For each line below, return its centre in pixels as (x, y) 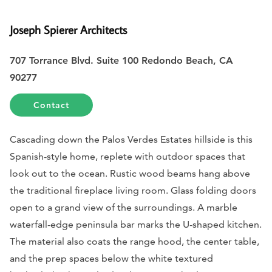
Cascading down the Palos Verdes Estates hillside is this (131, 139)
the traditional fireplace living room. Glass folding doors (133, 190)
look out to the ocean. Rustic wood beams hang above (130, 173)
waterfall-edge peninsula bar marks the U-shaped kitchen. (136, 224)
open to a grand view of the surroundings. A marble (124, 207)
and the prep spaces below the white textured (111, 258)
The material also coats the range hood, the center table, (134, 241)
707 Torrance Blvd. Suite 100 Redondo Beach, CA (121, 60)
